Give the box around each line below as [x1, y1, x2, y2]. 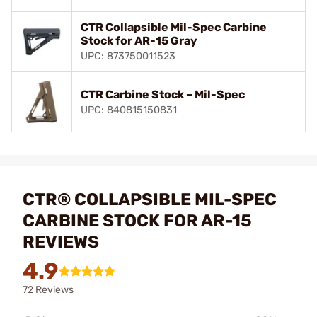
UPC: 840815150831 [81, 103, 177, 116]
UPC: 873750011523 [81, 50, 175, 62]
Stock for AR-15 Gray [81, 33, 197, 47]
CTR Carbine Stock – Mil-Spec [81, 87, 245, 101]
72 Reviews [23, 283, 74, 296]
